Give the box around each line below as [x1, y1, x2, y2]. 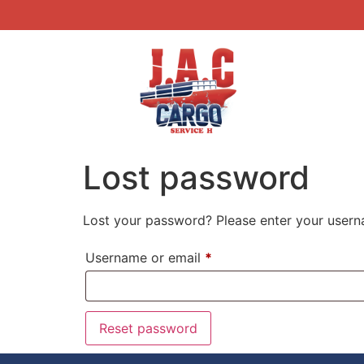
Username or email [85, 249, 205, 266]
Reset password [99, 319, 197, 336]
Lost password [83, 158, 310, 198]
